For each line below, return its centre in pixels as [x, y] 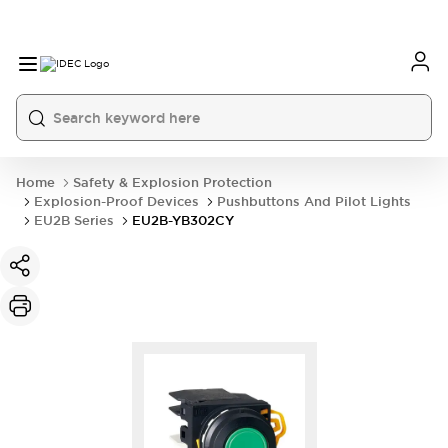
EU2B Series [74, 220]
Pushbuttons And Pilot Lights [314, 201]
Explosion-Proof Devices [116, 201]
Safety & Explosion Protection [172, 182]
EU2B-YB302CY [183, 220]
